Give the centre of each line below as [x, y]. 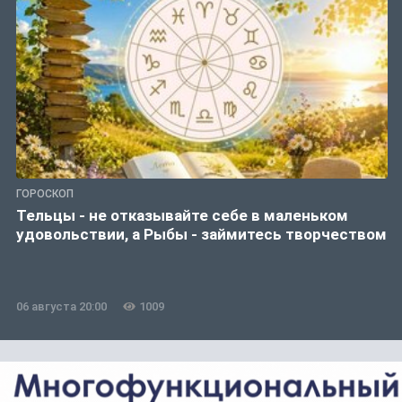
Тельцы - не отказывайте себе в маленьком [182, 216]
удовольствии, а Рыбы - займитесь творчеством [201, 235]
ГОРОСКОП [45, 194]
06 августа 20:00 [61, 307]
